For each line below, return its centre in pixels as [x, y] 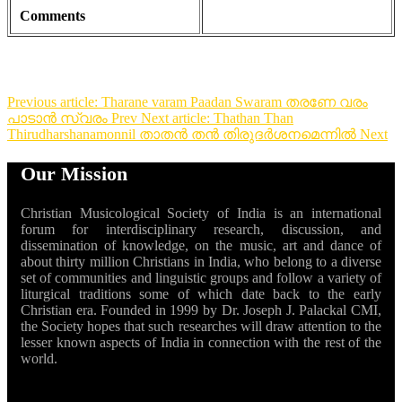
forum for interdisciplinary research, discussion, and [201, 230]
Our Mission [74, 174]
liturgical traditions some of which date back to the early [201, 294]
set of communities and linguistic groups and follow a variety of [201, 278]
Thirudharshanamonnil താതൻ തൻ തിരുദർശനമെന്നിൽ [184, 135]
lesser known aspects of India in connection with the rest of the [201, 343]
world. [39, 359]
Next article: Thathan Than [217, 118]
